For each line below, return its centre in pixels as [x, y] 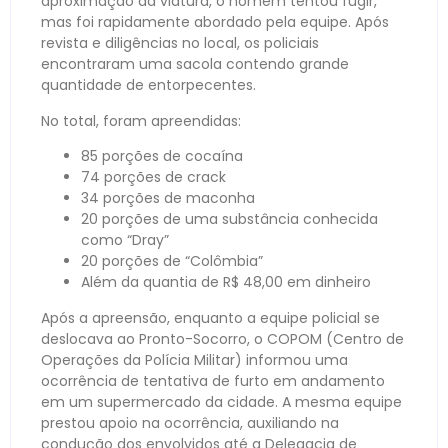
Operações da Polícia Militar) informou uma [194, 359]
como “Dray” [125, 240]
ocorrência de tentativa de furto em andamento [213, 380]
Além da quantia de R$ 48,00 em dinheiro [226, 282]
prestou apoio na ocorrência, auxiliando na [190, 422]
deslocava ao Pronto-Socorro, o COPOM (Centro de [222, 338]
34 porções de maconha [168, 198]
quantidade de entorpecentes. [148, 85]
